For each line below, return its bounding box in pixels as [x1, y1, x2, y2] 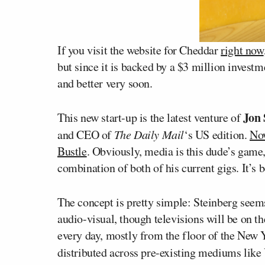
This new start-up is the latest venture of [57, 109, 243, 125]
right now [221, 42, 264, 58]
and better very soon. [57, 75, 153, 91]
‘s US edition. [184, 127, 250, 143]
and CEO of [57, 127, 114, 143]
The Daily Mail [114, 127, 185, 142]
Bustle [57, 143, 87, 159]
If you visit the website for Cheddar [57, 42, 221, 58]
